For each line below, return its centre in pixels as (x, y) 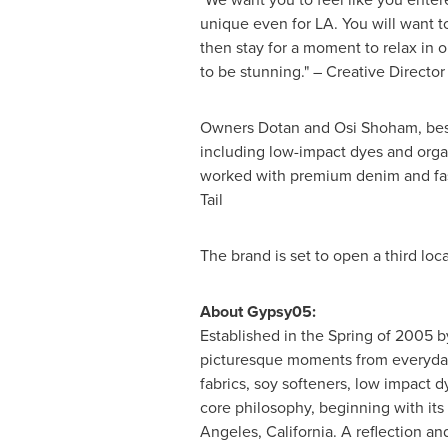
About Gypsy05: (257, 311)
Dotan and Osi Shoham (337, 127)
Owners (228, 127)
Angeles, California (266, 431)
